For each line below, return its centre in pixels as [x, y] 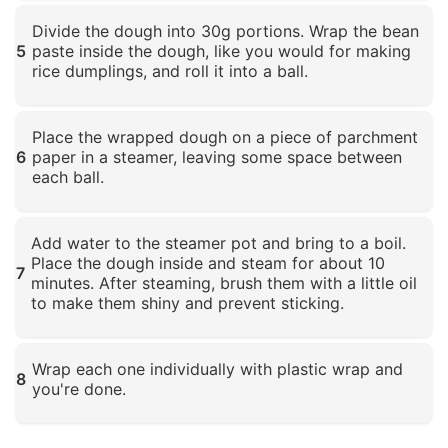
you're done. [79, 389]
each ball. [68, 177]
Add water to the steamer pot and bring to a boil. [218, 243]
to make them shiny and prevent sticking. [187, 303]
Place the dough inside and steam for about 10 [208, 263]
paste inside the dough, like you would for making [221, 51]
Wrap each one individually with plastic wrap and [217, 369]
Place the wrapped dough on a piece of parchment [225, 137]
